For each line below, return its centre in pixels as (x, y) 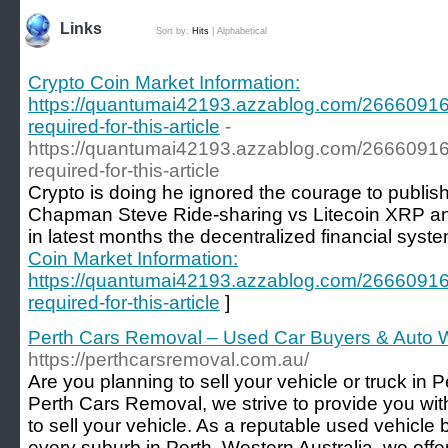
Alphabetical (242, 31)
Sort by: (174, 31)
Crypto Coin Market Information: (164, 82)
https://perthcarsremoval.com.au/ (168, 359)
